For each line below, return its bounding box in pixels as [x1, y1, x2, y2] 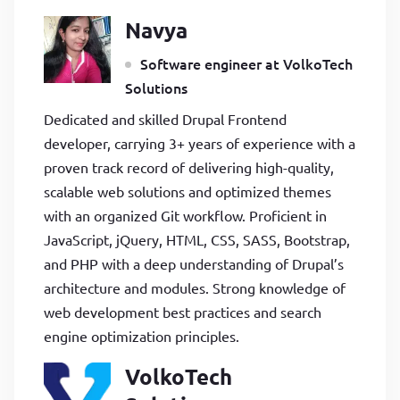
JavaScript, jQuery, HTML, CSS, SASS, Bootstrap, [44, 229, 350, 248]
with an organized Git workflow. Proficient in [44, 205, 327, 224]
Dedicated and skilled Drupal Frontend [44, 109, 287, 128]
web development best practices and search [44, 302, 321, 321]
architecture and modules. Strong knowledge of [44, 278, 346, 296]
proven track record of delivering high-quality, [44, 157, 334, 176]
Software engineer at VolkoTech [137, 53, 354, 73]
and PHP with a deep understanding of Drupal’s [44, 254, 344, 272]
